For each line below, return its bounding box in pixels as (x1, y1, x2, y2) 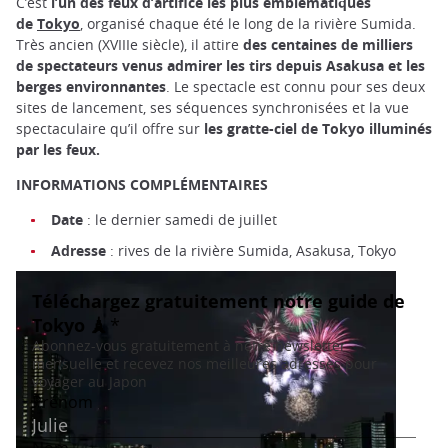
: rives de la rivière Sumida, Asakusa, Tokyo (106, 240, 396, 260)
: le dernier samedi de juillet (83, 209, 281, 229)
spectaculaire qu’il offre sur (16, 118, 204, 138)
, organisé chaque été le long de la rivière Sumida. (80, 13, 416, 33)
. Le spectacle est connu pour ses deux (166, 76, 425, 96)
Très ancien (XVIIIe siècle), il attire (16, 34, 239, 54)
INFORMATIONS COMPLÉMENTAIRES (16, 174, 268, 194)
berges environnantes (16, 76, 166, 96)
